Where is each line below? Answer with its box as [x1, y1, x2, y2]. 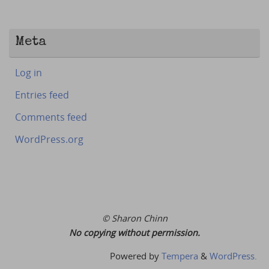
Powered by [110, 250, 162, 262]
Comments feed [15, 110, 87, 124]
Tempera [162, 250, 198, 262]
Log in [15, 66, 42, 80]
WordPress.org [15, 133, 83, 147]
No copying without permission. [69, 226, 200, 239]
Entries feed [15, 88, 69, 102]
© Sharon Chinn [101, 212, 168, 225]
